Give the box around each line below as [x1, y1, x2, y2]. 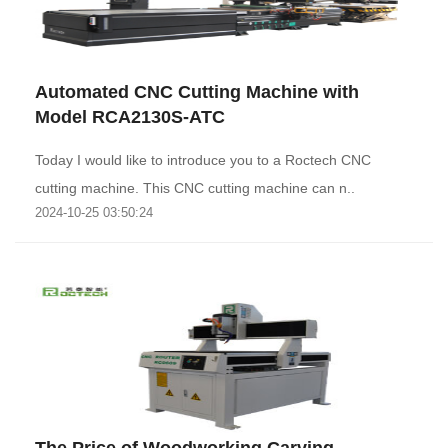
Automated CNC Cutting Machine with [35, 82, 359, 102]
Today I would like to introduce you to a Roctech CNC [35, 152, 371, 168]
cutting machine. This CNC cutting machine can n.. [35, 180, 355, 196]
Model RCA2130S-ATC [35, 107, 225, 127]
